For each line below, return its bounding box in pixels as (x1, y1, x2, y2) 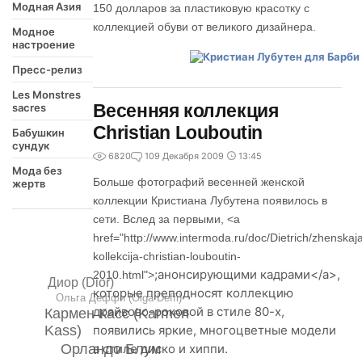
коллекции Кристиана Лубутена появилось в (92, 194, 327, 207)
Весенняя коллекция (92, 100, 279, 121)
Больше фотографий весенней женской (92, 175, 305, 188)
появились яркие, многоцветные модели (92, 322, 336, 338)
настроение (12, 38, 75, 51)
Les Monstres (12, 88, 81, 101)
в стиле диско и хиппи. (92, 341, 228, 356)
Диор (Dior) (47, 276, 114, 290)
